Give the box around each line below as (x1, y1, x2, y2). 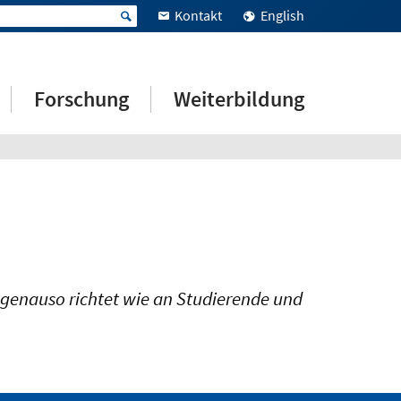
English (260, 6, 304, 24)
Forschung (34, 85, 130, 113)
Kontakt (175, 6, 222, 24)
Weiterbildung (174, 85, 305, 113)
